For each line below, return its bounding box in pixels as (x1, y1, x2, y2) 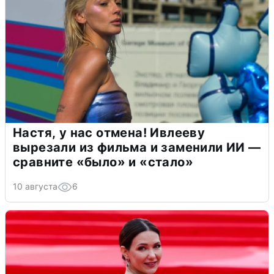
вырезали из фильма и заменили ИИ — (13, 139, 261, 155)
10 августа (13, 180, 57, 191)
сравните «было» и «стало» (13, 154, 193, 169)
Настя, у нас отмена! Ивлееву (13, 125, 206, 140)
